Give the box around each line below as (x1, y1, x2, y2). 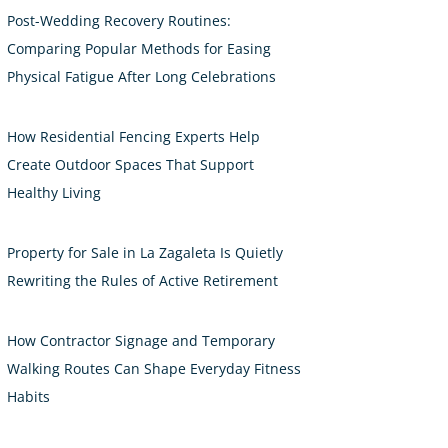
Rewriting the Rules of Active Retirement (7, 271, 278, 291)
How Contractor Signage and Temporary (7, 331, 275, 351)
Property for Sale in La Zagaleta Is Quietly (7, 243, 283, 263)
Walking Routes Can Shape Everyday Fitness (7, 359, 301, 379)
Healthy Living (7, 183, 101, 203)
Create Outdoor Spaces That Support (7, 155, 254, 175)
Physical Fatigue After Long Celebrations (7, 67, 276, 87)
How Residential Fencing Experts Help (7, 127, 260, 147)
